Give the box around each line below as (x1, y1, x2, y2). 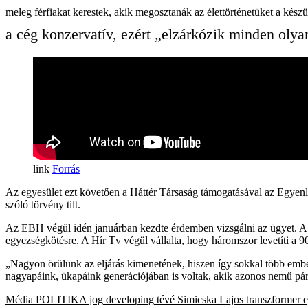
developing (106, 293, 154, 305)
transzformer (246, 293, 300, 305)
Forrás (52, 162, 80, 175)
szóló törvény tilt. (5, 198, 80, 210)
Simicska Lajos (177, 293, 243, 305)
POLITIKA (36, 293, 87, 305)
